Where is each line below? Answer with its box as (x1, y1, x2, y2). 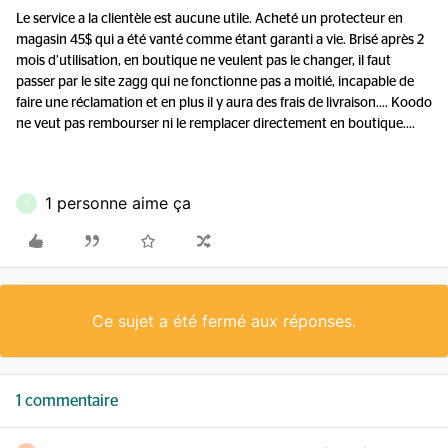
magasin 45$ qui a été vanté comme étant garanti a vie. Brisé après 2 (16, 33, 424, 47)
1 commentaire (16, 393, 118, 409)
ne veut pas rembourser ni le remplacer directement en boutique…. (16, 117, 418, 131)
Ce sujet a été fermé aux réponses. (92, 311, 356, 331)
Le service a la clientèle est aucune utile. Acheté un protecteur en (16, 12, 403, 26)
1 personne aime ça (45, 193, 191, 213)
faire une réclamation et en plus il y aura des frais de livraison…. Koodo (16, 96, 432, 110)
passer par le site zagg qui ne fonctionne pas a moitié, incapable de (16, 75, 414, 89)
